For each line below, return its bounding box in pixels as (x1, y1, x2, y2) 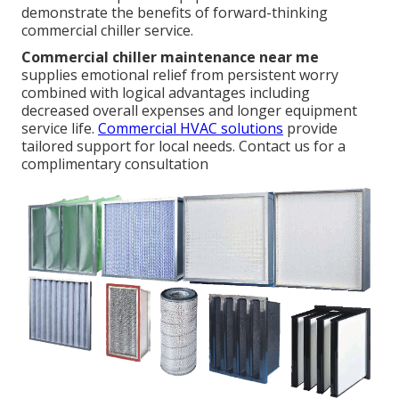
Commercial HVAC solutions (98, 118, 283, 139)
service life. (21, 118, 98, 139)
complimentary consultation (21, 154, 208, 175)
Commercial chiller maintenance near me (21, 47, 319, 68)
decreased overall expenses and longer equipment (21, 101, 357, 121)
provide (283, 118, 338, 139)
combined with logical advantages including (21, 83, 310, 103)
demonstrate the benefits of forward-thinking (21, 3, 328, 23)
